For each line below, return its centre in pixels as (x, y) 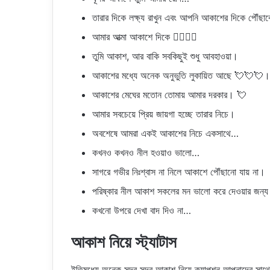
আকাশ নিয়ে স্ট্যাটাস (124, 242)
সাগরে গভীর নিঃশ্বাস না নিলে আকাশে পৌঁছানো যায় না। (179, 172)
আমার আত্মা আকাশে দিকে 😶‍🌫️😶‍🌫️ (145, 37)
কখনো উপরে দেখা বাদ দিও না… (142, 210)
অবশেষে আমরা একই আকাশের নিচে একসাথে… (165, 133)
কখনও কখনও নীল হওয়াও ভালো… (146, 152)
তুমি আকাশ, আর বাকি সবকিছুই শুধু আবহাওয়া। (165, 56)
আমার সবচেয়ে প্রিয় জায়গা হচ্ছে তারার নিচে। (164, 114)
